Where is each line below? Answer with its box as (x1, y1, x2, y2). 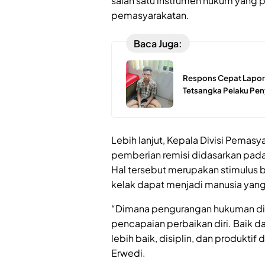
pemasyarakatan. (111, 9, 189, 22)
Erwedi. (111, 247, 146, 260)
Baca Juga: (133, 37, 182, 50)
